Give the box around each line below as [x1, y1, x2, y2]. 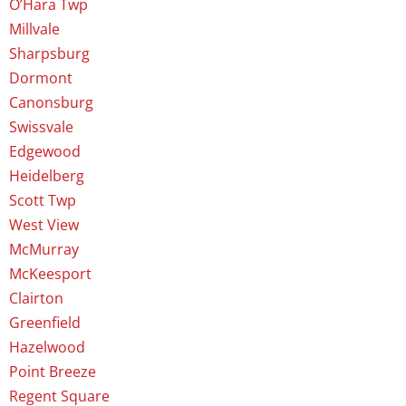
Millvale [9, 19, 60, 40]
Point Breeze [9, 362, 96, 382]
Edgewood [9, 141, 81, 162]
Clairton [9, 288, 63, 309]
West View [9, 215, 79, 236]
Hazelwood [9, 337, 85, 358]
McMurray [9, 239, 79, 260]
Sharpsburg [9, 43, 90, 64]
